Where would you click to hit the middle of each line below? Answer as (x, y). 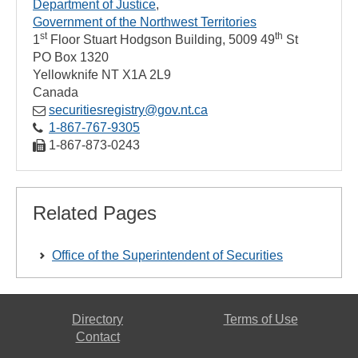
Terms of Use (261, 319)
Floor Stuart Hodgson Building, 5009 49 (161, 40)
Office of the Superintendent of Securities (167, 255)
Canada (56, 92)
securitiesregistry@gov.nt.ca (128, 110)
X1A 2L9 (147, 75)
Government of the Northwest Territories (145, 22)
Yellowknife (66, 75)
